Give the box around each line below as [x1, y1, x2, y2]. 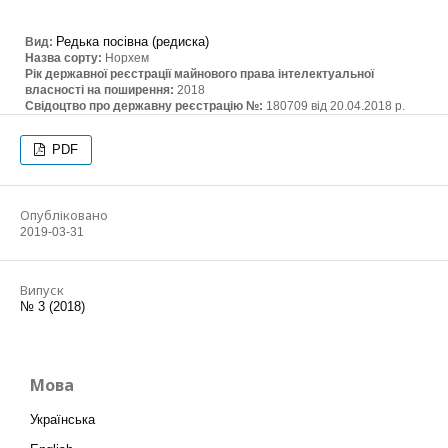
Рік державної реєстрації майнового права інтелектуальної [25, 67, 374, 81]
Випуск [20, 281, 64, 299]
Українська [30, 412, 95, 427]
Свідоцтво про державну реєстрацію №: [25, 99, 266, 113]
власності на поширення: [25, 83, 177, 97]
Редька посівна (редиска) [56, 34, 209, 49]
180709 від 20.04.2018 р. [266, 99, 405, 113]
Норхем [105, 51, 149, 65]
